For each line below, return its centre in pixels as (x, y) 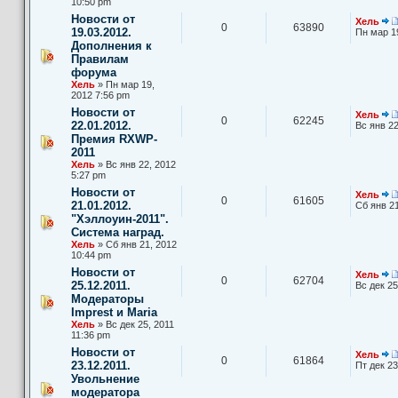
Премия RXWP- (114, 139)
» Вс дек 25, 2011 (135, 324)
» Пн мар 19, (125, 84)
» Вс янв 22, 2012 (135, 164)
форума (94, 72)
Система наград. (118, 232)
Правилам (100, 59)
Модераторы (107, 298)
